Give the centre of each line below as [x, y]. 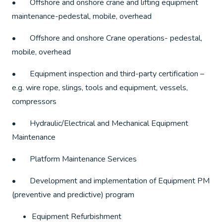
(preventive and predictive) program [73, 195]
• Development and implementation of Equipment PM [111, 181]
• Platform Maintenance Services [74, 159]
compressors [34, 102]
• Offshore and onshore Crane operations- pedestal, [107, 38]
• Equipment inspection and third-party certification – [108, 74]
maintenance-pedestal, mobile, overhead [82, 16]
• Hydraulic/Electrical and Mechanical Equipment [100, 123]
